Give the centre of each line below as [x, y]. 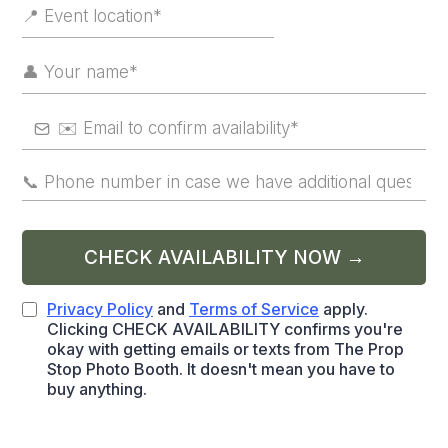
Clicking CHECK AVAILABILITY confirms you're [225, 329]
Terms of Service [254, 309]
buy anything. [97, 389]
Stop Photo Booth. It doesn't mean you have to [221, 369]
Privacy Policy [100, 309]
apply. [343, 309]
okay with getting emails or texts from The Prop [225, 349]
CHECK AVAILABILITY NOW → [224, 258]
